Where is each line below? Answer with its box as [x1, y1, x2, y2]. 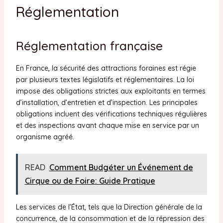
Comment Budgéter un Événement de [49, 162, 193, 173]
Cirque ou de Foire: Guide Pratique [24, 176, 155, 186]
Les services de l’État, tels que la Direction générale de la [15, 203, 202, 212]
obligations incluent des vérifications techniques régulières [15, 109, 207, 118]
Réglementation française [15, 38, 163, 54]
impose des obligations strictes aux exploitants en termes [15, 86, 206, 96]
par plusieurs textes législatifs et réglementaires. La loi [15, 75, 194, 84]
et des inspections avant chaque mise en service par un [15, 120, 199, 130]
